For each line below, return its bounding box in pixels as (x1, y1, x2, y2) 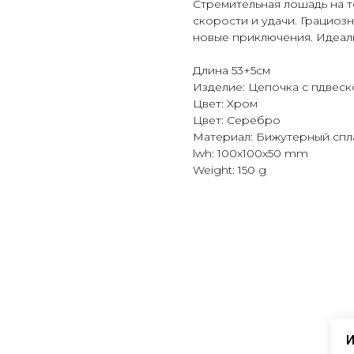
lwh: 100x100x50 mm (193, 146, 308, 161)
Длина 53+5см (193, 63, 270, 78)
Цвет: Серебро (193, 113, 281, 128)
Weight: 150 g (193, 163, 266, 178)
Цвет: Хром (193, 96, 258, 111)
